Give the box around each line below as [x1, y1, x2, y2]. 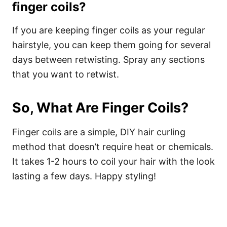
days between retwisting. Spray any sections [12, 54, 205, 65]
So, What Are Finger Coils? [12, 99, 188, 116]
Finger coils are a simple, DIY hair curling [12, 127, 185, 137]
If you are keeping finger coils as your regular [12, 25, 205, 35]
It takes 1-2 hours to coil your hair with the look [12, 156, 215, 167]
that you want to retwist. [12, 69, 119, 80]
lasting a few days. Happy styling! [12, 171, 156, 181]
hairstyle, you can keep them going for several [12, 40, 211, 50]
